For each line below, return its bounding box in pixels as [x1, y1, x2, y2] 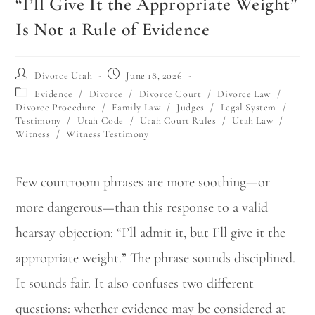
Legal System [220, 101, 276, 113]
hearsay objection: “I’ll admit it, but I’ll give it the [15, 224, 286, 241]
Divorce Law [217, 87, 271, 100]
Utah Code [77, 114, 124, 127]
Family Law [112, 101, 161, 113]
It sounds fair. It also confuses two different [15, 274, 255, 292]
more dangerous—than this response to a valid [15, 198, 269, 216]
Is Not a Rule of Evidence [15, 18, 210, 40]
